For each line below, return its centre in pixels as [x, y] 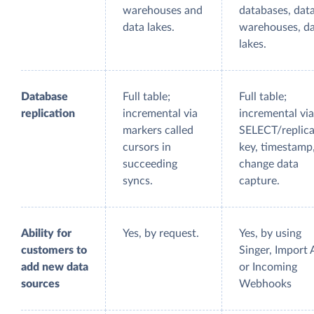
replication [48, 114]
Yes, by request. [161, 234]
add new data [55, 267]
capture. [259, 181]
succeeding [150, 164]
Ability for [46, 234]
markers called [158, 131]
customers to [54, 251]
